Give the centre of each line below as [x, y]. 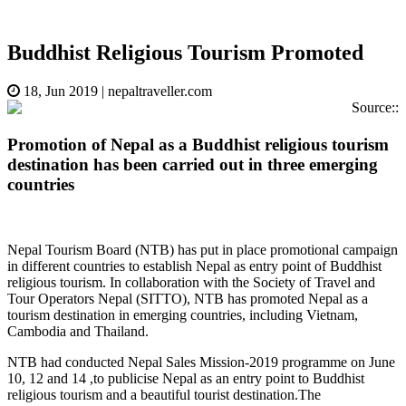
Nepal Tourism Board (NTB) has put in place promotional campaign [203, 250]
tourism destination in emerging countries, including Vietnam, [183, 315]
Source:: [375, 107]
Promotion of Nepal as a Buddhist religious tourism [198, 144]
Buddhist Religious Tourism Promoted [185, 53]
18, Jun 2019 [61, 91]
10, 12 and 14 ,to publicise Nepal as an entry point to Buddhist [186, 379]
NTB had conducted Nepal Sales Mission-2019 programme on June [201, 362]
